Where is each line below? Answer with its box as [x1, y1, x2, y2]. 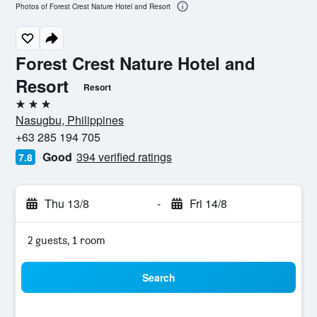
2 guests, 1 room [28, 234, 105, 247]
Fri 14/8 [189, 195, 227, 212]
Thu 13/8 [45, 195, 89, 212]
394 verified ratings [76, 149, 172, 165]
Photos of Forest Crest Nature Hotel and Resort [16, 1, 171, 12]
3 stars [15, 103, 47, 116]
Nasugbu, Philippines [16, 112, 124, 128]
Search [142, 270, 175, 284]
